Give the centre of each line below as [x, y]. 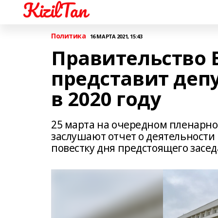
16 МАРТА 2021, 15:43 [116, 36]
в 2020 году [106, 99]
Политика [69, 36]
